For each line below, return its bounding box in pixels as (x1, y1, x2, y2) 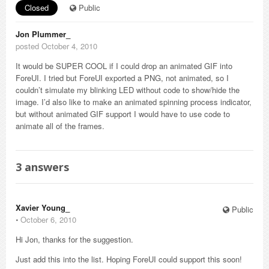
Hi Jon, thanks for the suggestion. (16, 234, 133, 245)
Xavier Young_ (16, 202, 70, 213)
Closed (25, 2, 49, 13)
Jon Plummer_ (16, 28, 70, 40)
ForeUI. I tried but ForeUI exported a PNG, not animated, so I (16, 72, 229, 83)
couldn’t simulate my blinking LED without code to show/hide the (16, 84, 240, 95)
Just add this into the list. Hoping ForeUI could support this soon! (16, 253, 242, 265)
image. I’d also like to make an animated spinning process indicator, (16, 96, 252, 107)
